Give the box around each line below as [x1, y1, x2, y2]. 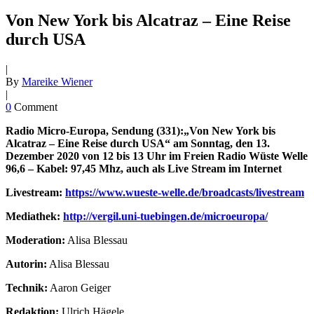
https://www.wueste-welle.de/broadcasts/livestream [65, 186, 304, 199]
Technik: [6, 282, 48, 294]
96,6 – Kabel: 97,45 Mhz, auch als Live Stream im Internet [6, 163, 282, 175]
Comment [14, 101, 57, 114]
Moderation [6, 234, 62, 247]
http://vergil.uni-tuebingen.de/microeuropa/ [63, 210, 268, 223]
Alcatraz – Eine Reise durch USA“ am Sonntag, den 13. [6, 137, 270, 150]
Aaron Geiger [48, 282, 111, 294]
